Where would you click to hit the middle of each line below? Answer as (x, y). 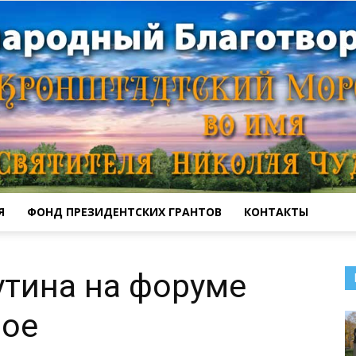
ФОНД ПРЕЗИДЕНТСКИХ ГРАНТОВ (124, 211)
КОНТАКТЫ (276, 211)
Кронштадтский (217, 244)
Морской (200, 347)
